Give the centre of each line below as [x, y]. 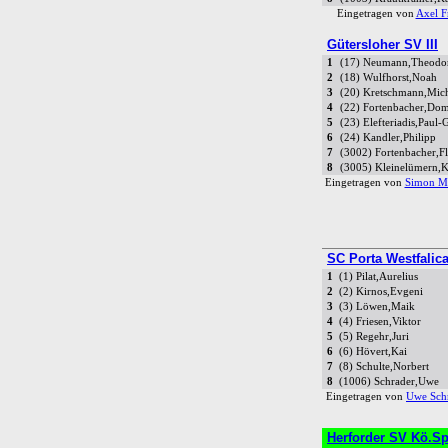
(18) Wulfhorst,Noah [388, 78]
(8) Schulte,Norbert [384, 367]
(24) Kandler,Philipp [388, 138]
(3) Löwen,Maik [377, 307]
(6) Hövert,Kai [373, 352]
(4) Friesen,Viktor [380, 322]
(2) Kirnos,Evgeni [381, 292]
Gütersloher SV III [382, 45]
